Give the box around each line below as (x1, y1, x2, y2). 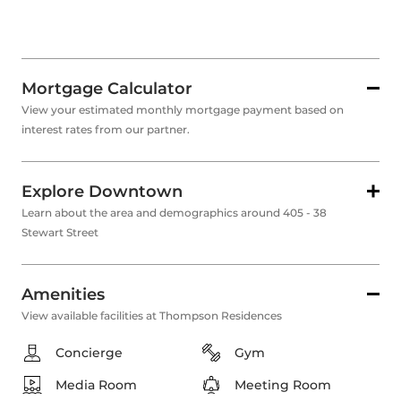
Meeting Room (235, 377, 331, 394)
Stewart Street (21, 226, 98, 240)
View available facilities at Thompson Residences (21, 309, 282, 323)
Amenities (21, 285, 105, 305)
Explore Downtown (21, 182, 183, 202)
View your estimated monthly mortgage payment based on (21, 103, 344, 117)
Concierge (55, 345, 123, 362)
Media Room (55, 377, 137, 394)
